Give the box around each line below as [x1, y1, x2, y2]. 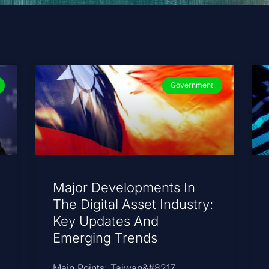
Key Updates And [53, 213, 159, 229]
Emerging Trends [53, 229, 158, 246]
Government [171, 80, 214, 90]
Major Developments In [53, 179, 196, 195]
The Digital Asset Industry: [53, 196, 214, 212]
